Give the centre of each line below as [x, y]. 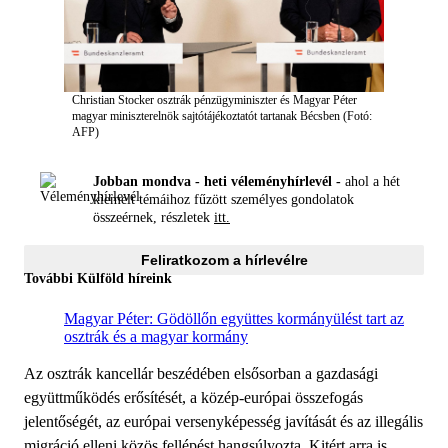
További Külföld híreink [98, 278]
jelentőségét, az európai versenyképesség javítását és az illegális [223, 421]
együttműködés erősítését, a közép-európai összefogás [193, 397]
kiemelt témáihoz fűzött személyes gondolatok [223, 200]
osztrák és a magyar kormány [156, 336]
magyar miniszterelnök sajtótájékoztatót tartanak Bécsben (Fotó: [222, 115]
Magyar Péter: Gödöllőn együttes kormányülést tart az [234, 318]
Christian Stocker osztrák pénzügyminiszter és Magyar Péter [214, 99]
